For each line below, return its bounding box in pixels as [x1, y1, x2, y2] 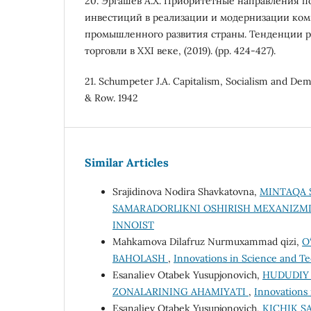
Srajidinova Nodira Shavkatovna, [112, 185, 260, 199]
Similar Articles [85, 155, 169, 170]
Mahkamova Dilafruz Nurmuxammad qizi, [112, 235, 302, 249]
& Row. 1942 [85, 92, 138, 105]
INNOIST [112, 219, 154, 232]
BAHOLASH [112, 252, 168, 265]
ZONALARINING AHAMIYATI [112, 285, 249, 299]
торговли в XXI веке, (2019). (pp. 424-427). [85, 44, 276, 58]
